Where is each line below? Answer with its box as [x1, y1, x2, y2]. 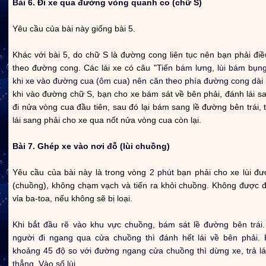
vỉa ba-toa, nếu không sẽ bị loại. [12, 193, 132, 203]
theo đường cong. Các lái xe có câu [12, 62, 154, 72]
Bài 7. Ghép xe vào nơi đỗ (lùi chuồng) [12, 141, 170, 151]
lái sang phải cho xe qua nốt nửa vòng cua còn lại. [12, 115, 201, 125]
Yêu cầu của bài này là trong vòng [12, 167, 150, 177]
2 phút [149, 167, 175, 177]
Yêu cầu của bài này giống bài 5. [12, 23, 135, 33]
